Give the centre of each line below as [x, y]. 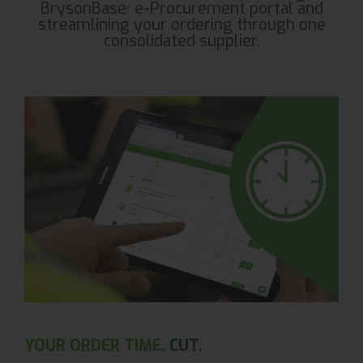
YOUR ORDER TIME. [97, 345]
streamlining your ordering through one [181, 25]
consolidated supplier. [181, 41]
